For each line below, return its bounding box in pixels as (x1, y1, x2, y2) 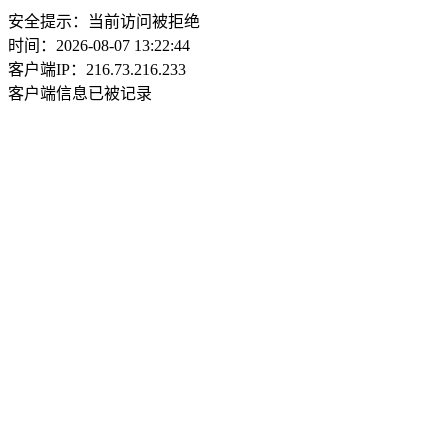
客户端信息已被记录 (8, 85, 152, 102)
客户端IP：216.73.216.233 (8, 61, 186, 78)
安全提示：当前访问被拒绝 (8, 13, 200, 30)
